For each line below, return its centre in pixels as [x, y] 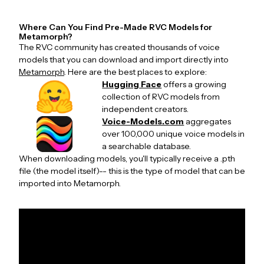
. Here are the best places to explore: [136, 72]
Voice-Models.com [143, 121]
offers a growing [195, 84]
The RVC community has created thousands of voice [119, 47]
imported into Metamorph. [70, 183]
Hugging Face [132, 84]
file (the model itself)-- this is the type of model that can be [132, 171]
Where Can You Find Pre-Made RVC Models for [115, 27]
